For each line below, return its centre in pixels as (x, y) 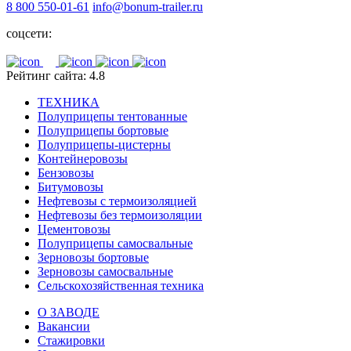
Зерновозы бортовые (93, 258)
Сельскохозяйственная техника (121, 286)
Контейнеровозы (83, 159)
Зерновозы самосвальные (105, 272)
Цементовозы (74, 230)
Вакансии (64, 327)
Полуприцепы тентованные (112, 117)
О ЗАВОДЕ (69, 313)
